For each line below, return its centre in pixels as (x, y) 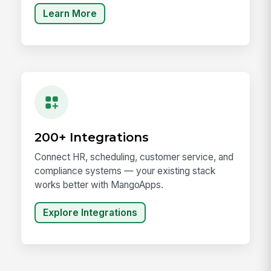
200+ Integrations (92, 137)
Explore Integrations (90, 213)
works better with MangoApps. (99, 184)
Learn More (70, 14)
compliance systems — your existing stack (125, 171)
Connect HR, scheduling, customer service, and (134, 157)
